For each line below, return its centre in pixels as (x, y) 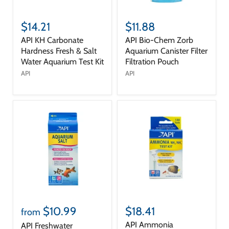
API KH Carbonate (52, 40)
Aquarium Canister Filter (166, 51)
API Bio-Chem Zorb (159, 40)
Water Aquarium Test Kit (62, 61)
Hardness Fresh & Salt (59, 51)
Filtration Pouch (152, 61)
